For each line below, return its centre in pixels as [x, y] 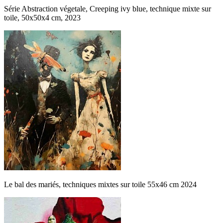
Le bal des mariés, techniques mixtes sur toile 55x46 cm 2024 [100, 184]
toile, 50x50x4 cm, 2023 [42, 17]
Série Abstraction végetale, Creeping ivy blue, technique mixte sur [108, 8]
